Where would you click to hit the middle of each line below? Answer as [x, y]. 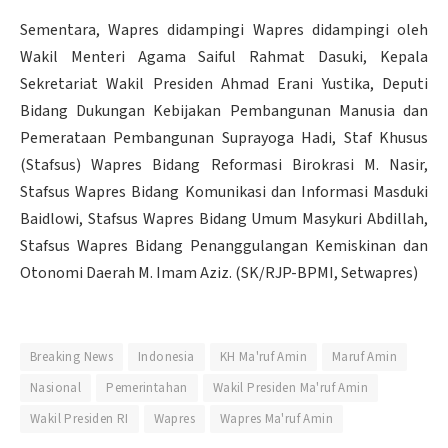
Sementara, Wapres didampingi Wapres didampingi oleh [224, 29]
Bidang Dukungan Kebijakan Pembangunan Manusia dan [224, 110]
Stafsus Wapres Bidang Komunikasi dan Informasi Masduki [224, 191]
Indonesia [166, 356]
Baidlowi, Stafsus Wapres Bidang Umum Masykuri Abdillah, [224, 218]
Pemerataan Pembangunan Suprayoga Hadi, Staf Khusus [224, 137]
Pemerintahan [147, 387]
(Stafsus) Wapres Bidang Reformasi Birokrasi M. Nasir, [224, 164]
